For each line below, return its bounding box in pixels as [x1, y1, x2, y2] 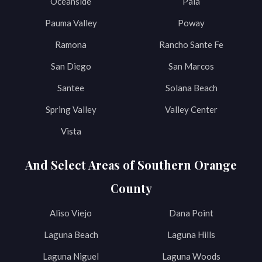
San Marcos [168, 60, 214, 71]
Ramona [55, 39, 87, 50]
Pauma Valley [44, 17, 97, 28]
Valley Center [165, 104, 218, 115]
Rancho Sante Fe [159, 39, 223, 50]
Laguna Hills [167, 229, 215, 240]
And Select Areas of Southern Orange [25, 156, 237, 173]
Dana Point [169, 207, 213, 218]
